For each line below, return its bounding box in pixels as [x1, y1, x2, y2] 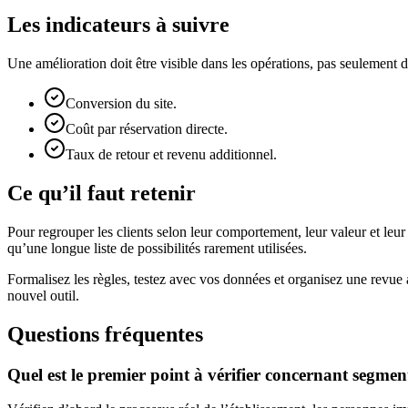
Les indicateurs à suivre [7, 13, 229, 37]
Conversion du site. [66, 96, 177, 112]
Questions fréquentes [7, 321, 203, 346]
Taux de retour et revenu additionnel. [66, 147, 277, 163]
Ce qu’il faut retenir [7, 180, 196, 205]
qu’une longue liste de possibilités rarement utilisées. [7, 240, 307, 256]
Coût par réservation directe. [66, 121, 228, 138]
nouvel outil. [7, 287, 79, 303]
